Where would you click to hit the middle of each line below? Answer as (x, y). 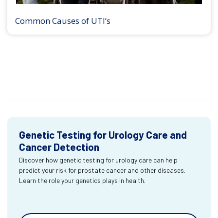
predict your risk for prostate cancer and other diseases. (102, 170)
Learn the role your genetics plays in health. (82, 180)
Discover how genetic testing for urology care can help (98, 160)
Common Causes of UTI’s (63, 21)
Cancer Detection (59, 147)
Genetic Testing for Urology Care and (103, 135)
